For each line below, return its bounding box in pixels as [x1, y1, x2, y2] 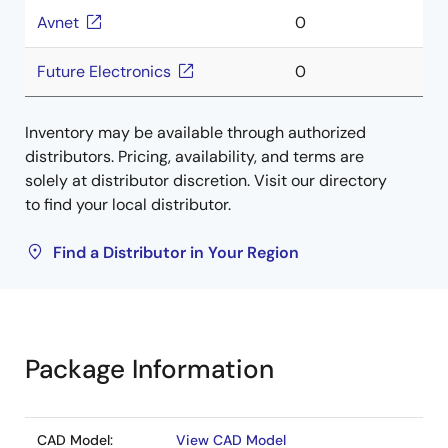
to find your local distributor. [25, 194, 231, 215]
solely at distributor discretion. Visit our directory [25, 170, 387, 191]
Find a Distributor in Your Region [53, 242, 299, 263]
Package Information [25, 352, 274, 386]
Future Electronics [37, 61, 171, 82]
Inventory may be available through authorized [25, 122, 366, 143]
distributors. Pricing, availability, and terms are [25, 146, 364, 167]
